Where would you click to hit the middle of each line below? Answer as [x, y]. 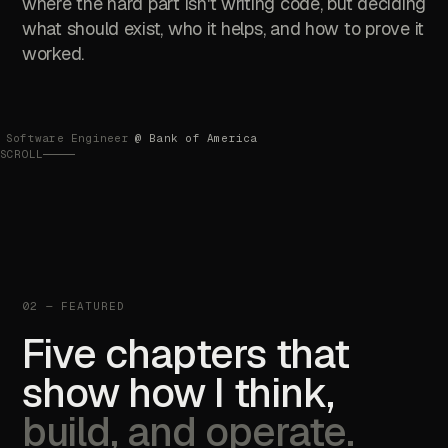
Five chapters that [185, 353]
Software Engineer [67, 138]
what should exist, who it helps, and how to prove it [223, 28]
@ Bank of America [196, 138]
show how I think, [178, 392]
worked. [53, 53]
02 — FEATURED [73, 306]
